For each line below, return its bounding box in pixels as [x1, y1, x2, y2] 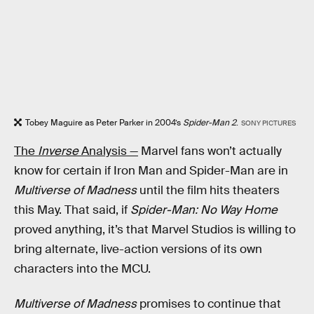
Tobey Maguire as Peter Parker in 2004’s [25, 116, 183, 128]
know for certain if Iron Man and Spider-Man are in [14, 163, 288, 179]
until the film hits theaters [137, 183, 280, 198]
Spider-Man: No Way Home [130, 203, 278, 218]
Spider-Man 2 [183, 116, 236, 128]
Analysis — [78, 144, 138, 159]
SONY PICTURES [240, 118, 296, 128]
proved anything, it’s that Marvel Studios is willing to [14, 222, 296, 238]
